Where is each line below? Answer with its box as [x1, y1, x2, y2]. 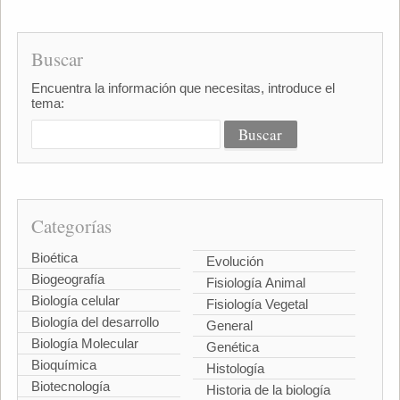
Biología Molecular [30, 336, 138, 351]
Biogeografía [30, 271, 104, 287]
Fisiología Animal [206, 275, 305, 290]
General [206, 318, 253, 333]
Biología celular [30, 293, 120, 308]
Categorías [30, 213, 112, 238]
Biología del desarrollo [30, 314, 159, 329]
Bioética [30, 250, 78, 265]
